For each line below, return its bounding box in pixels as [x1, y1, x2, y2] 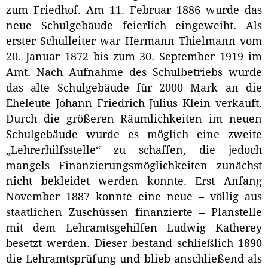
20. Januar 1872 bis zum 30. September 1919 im [6, 51, 262, 63]
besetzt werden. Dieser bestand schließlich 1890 [6, 237, 262, 250]
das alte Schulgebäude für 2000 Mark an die [6, 82, 262, 95]
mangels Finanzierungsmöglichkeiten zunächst [6, 160, 262, 172]
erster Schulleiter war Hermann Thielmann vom [6, 35, 262, 48]
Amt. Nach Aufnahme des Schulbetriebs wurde [6, 66, 262, 79]
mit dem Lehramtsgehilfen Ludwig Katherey [6, 222, 262, 234]
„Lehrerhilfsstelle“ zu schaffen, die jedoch [6, 144, 262, 157]
